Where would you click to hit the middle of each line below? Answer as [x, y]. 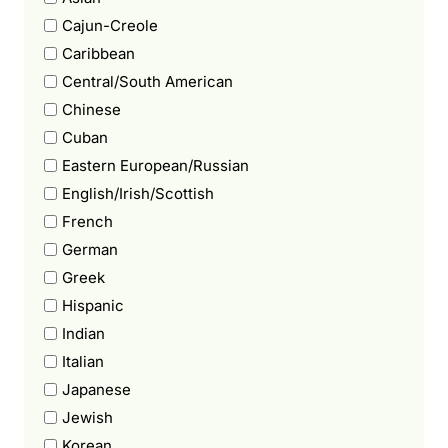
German [90, 249]
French [87, 221]
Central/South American [147, 81]
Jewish [87, 417]
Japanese [96, 389]
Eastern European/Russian [155, 165]
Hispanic [93, 305]
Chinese [91, 109]
